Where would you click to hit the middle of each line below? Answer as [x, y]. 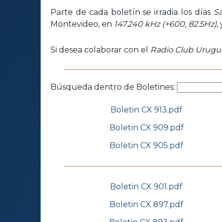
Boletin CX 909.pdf [146, 128]
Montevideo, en [82, 24]
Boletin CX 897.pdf [146, 205]
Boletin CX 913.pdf [146, 110]
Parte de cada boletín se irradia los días [132, 12]
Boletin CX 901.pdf [146, 187]
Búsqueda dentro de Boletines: [114, 87]
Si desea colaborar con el [100, 50]
